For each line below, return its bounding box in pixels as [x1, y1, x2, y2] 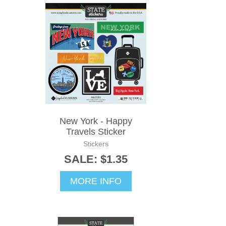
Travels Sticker [66, 127, 126, 137]
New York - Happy [60, 116, 132, 127]
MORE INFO [70, 176, 122, 187]
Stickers [83, 140, 108, 148]
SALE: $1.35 [64, 153, 128, 166]
